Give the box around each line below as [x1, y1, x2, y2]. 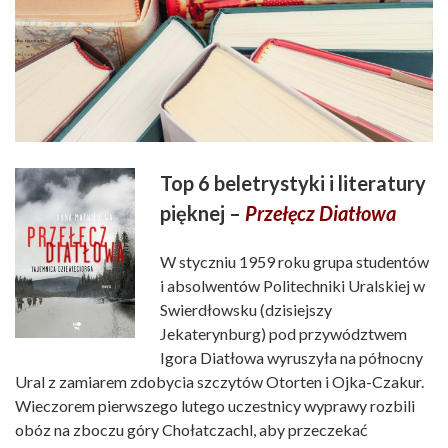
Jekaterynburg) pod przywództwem [160, 324, 407, 344]
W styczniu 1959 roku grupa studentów [160, 252, 429, 272]
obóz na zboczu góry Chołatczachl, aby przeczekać [15, 420, 367, 440]
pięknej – [160, 201, 245, 226]
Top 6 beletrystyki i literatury [160, 171, 426, 196]
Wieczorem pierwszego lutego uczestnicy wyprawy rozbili [15, 396, 415, 416]
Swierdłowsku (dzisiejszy [160, 300, 332, 320]
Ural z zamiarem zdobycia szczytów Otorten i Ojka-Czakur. [15, 372, 424, 392]
